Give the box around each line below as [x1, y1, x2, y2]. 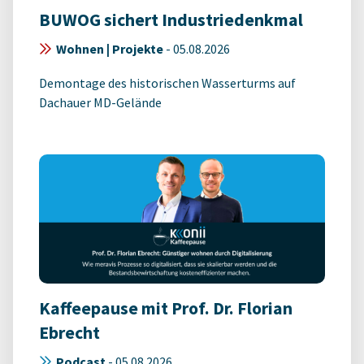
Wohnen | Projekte [56, 41, 163, 58]
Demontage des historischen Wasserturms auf [39, 75, 296, 92]
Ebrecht [39, 322, 100, 344]
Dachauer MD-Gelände [39, 94, 162, 111]
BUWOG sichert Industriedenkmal [39, 9, 303, 32]
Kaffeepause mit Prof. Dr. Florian [39, 297, 292, 320]
